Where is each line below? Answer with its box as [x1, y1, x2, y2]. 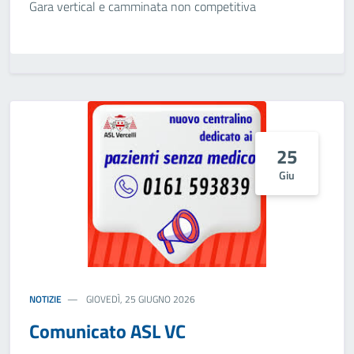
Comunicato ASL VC [29, 317, 186, 345]
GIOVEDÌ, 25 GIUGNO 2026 [84, 292, 196, 307]
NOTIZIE [29, 292, 62, 307]
